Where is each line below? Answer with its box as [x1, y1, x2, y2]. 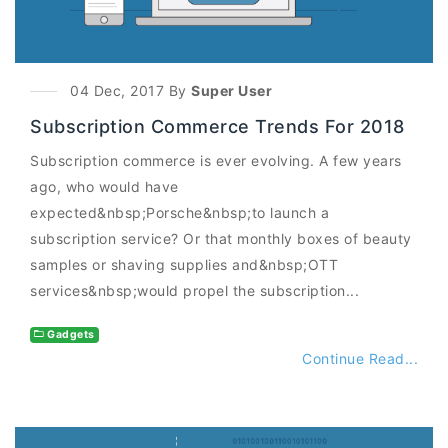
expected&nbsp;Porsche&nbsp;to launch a [30, 204, 329, 222]
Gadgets [44, 328, 95, 342]
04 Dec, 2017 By [70, 82, 191, 100]
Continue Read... [302, 350, 418, 368]
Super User [191, 82, 272, 100]
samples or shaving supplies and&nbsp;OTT [30, 256, 338, 274]
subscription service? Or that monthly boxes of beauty [30, 230, 412, 248]
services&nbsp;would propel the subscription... [30, 282, 359, 300]
